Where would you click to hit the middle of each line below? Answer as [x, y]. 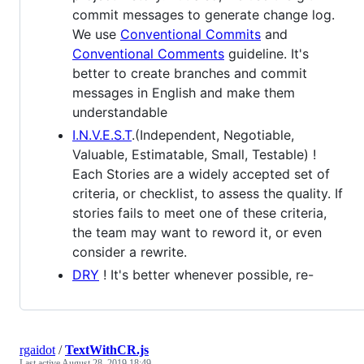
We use [96, 35]
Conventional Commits [191, 35]
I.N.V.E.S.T [102, 135]
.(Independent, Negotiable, [213, 135]
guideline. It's [266, 54]
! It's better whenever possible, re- [206, 275]
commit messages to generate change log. [204, 15]
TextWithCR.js [107, 350]
